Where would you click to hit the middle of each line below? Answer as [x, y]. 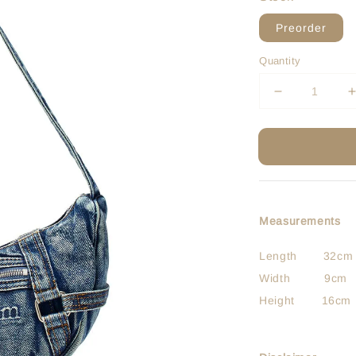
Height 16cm [305, 300]
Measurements [300, 221]
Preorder [302, 28]
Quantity [280, 61]
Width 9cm [303, 278]
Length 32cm [306, 256]
